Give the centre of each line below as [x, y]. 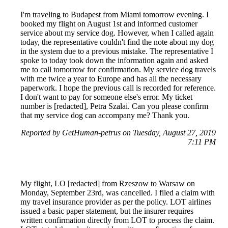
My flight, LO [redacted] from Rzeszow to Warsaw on [108, 184]
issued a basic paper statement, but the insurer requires [107, 211]
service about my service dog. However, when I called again [117, 33]
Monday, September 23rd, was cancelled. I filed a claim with [118, 193]
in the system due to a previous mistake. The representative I [117, 51]
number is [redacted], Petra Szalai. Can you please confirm [114, 106]
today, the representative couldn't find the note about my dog [117, 42]
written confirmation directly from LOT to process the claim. [117, 220]
